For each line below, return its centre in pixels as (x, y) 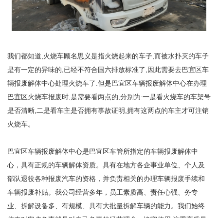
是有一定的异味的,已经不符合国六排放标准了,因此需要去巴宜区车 (108, 70)
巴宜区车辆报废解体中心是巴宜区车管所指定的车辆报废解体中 (103, 152)
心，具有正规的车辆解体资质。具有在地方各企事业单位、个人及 (106, 165)
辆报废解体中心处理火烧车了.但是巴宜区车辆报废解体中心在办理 (107, 83)
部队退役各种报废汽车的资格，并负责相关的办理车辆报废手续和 (106, 179)
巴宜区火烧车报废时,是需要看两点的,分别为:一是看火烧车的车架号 (109, 97)
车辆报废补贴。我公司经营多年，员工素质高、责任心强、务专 (103, 192)
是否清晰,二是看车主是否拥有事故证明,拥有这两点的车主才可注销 (108, 111)
